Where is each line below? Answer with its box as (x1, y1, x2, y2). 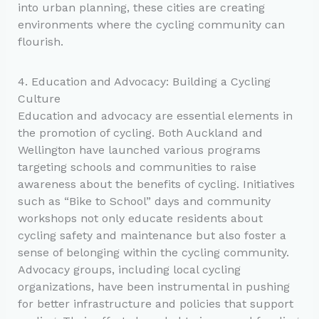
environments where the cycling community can (17, 17, 285, 31)
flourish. (17, 34, 63, 48)
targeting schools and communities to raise (17, 159, 256, 174)
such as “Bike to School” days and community (17, 194, 271, 208)
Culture (17, 91, 61, 105)
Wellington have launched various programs (17, 142, 261, 157)
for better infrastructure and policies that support (17, 296, 293, 310)
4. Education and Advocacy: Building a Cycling (17, 74, 271, 88)
